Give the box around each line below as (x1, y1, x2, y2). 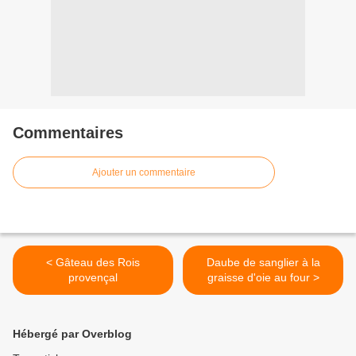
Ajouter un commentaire (92, 167, 195, 179)
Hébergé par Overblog (13, 327, 132, 341)
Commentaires (13, 124, 123, 142)
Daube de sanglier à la (206, 256, 320, 269)
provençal (68, 271, 118, 284)
